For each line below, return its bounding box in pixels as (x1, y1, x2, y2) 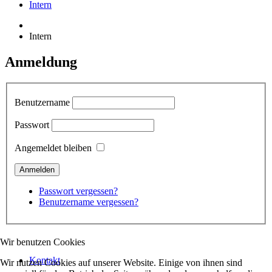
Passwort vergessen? (39, 186, 118, 197)
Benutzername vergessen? (39, 197, 138, 208)
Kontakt (29, 255, 60, 266)
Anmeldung (5, 53, 77, 70)
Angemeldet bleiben (15, 143, 92, 154)
